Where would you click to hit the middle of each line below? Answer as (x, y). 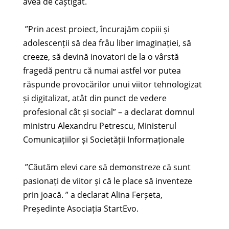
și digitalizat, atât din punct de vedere (95, 98)
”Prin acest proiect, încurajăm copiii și (96, 29)
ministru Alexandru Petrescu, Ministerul (99, 125)
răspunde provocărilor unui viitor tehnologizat (112, 84)
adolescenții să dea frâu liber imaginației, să (107, 43)
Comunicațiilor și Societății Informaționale (104, 139)
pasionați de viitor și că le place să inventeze (107, 181)
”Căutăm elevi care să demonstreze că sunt (107, 167)
